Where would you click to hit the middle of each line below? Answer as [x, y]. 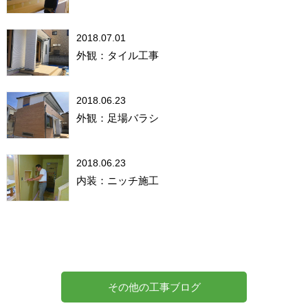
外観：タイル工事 [117, 55]
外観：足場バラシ [117, 118]
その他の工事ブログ [154, 287]
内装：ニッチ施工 [117, 180]
